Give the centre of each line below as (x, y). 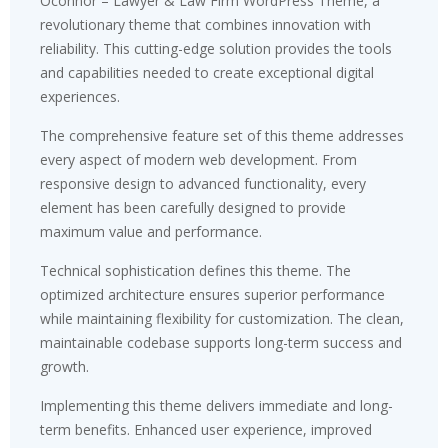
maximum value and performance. (151, 231)
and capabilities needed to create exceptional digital (207, 72)
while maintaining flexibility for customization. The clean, (222, 318)
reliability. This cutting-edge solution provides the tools (216, 48)
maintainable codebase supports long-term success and (221, 342)
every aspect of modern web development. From (198, 159)
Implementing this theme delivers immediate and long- (216, 405)
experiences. (80, 96)
